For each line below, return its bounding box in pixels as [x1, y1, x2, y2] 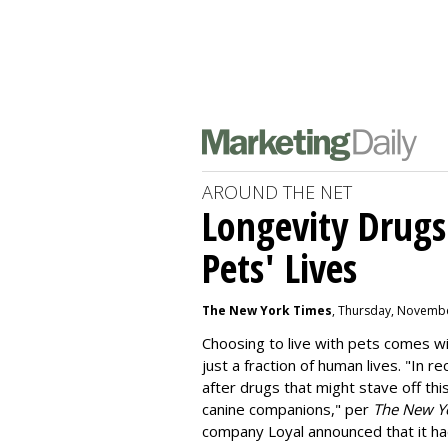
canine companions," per [202, 399, 373, 419]
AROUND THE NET [202, 180, 352, 204]
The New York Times [202, 302, 332, 319]
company [202, 421, 268, 441]
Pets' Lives [202, 241, 357, 294]
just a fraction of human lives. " [202, 355, 411, 375]
